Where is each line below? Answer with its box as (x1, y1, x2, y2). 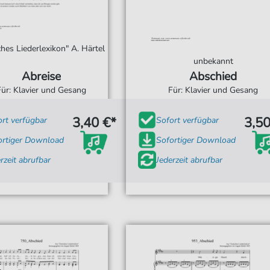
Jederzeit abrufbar (156, 154, 222, 166)
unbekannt (193, 55, 233, 67)
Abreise (22, 69, 61, 84)
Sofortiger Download (156, 134, 236, 146)
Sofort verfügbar (156, 114, 219, 126)
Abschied (189, 69, 237, 84)
